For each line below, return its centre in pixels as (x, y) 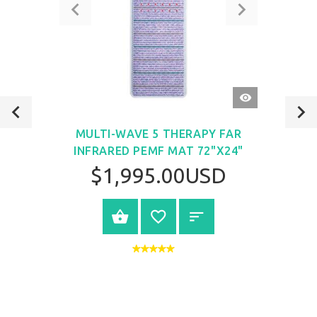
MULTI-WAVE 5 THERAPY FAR (158, 133)
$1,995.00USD (158, 176)
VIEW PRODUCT (189, 217)
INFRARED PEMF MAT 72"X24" (158, 150)
